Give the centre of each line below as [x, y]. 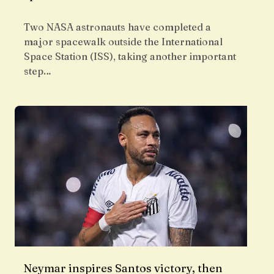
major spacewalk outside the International [123, 42]
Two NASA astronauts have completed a [117, 27]
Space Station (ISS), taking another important [130, 57]
